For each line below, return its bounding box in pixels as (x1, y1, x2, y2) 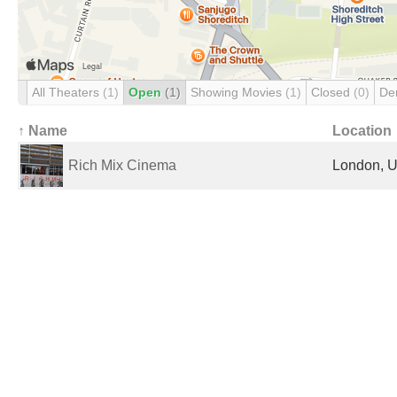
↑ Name (18, 123, 67, 138)
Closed (311, 85, 354, 99)
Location (332, 123, 392, 138)
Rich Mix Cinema (68, 158, 176, 173)
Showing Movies (191, 85, 285, 99)
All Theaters (32, 85, 103, 99)
